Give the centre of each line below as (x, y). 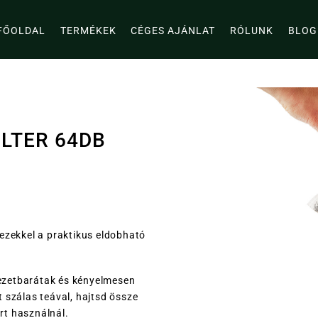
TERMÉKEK (88, 31)
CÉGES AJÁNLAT (173, 31)
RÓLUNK (252, 31)
